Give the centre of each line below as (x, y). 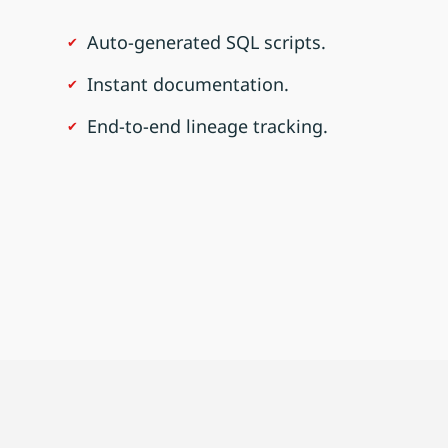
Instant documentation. (188, 83)
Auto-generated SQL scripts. (207, 41)
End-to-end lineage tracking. (208, 125)
